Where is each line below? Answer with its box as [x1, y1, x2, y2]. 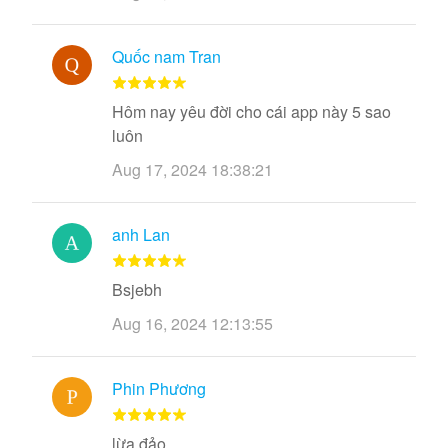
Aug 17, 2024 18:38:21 [112, 158, 273, 181]
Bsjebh [112, 278, 162, 301]
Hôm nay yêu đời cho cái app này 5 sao [112, 100, 391, 123]
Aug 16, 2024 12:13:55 [112, 312, 273, 335]
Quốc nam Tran [112, 45, 221, 68]
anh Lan [112, 223, 170, 246]
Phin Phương [112, 377, 206, 400]
